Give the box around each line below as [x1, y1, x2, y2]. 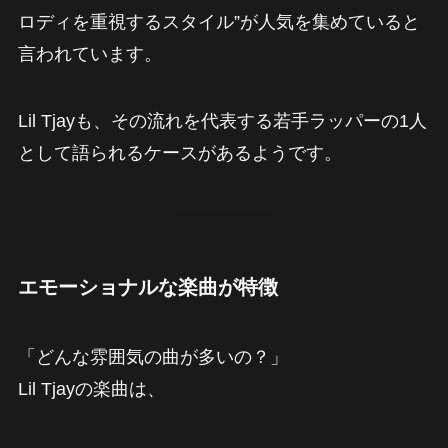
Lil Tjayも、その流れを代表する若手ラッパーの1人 [17, 111, 427, 132]
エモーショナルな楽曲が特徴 [17, 276, 278, 299]
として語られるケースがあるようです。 [17, 143, 342, 164]
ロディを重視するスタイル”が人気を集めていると [17, 11, 420, 32]
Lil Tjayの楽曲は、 [17, 378, 165, 399]
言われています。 [17, 43, 162, 64]
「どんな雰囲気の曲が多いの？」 [17, 346, 288, 367]
